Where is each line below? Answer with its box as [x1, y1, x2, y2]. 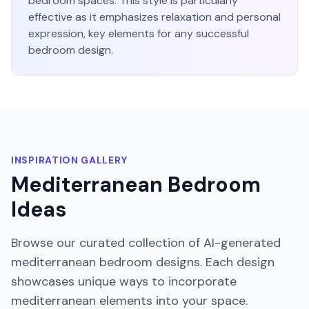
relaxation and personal [161, 10, 281, 24]
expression [28, 26, 83, 41]
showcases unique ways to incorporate [11, 273, 237, 290]
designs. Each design [156, 254, 275, 270]
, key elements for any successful [83, 26, 249, 41]
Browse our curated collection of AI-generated [11, 235, 281, 251]
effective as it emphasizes [28, 10, 159, 24]
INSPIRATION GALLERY [11, 154, 128, 166]
